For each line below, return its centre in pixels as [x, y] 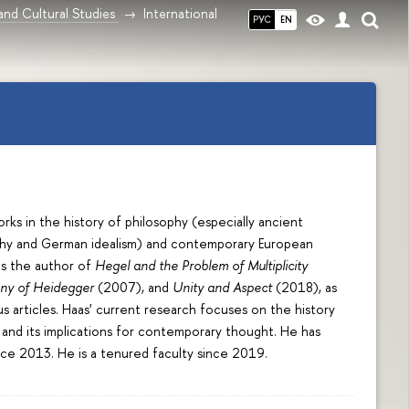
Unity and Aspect [223, 287]
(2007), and [134, 287]
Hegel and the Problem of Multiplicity [202, 265]
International [180, 13]
